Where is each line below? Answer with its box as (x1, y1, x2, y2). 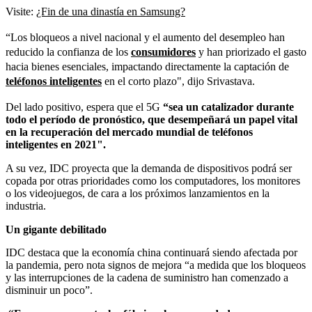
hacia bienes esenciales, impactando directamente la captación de (6, 60, 289, 72)
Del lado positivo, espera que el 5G (6, 100, 163, 113)
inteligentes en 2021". (6, 138, 106, 150)
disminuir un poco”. (6, 283, 93, 296)
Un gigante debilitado (6, 223, 107, 235)
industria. (6, 199, 46, 212)
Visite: (6, 5, 36, 17)
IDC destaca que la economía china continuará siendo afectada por (6, 246, 297, 258)
